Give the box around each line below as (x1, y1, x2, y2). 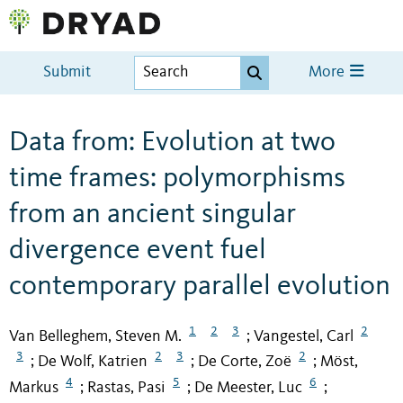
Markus (9, 380, 58, 397)
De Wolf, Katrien (38, 354, 148, 371)
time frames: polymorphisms (9, 164, 345, 193)
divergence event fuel (9, 236, 266, 265)
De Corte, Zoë (198, 354, 291, 371)
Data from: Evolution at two (9, 128, 336, 157)
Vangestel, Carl (254, 327, 354, 345)
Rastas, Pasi (87, 380, 166, 397)
